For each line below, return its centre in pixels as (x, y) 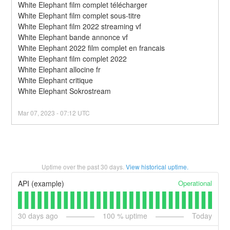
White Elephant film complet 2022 (73, 58)
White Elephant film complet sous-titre (80, 15)
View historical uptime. (157, 166)
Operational (195, 183)
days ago (42, 216)
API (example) (41, 184)
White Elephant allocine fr (60, 69)
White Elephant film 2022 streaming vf (80, 26)
